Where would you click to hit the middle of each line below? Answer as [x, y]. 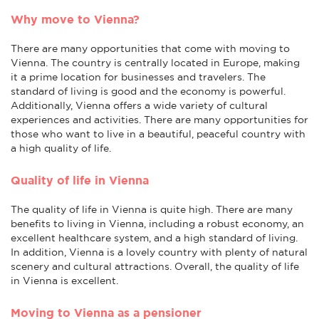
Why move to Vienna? [75, 19]
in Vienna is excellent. [64, 280]
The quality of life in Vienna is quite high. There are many [152, 209]
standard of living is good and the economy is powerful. [148, 91]
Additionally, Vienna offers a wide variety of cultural [139, 105]
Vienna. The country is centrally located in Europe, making [155, 62]
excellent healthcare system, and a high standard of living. [154, 237]
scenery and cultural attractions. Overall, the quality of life [155, 266]
